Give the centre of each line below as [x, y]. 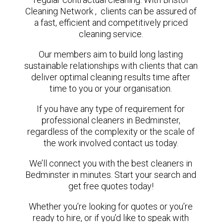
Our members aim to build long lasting [111, 54]
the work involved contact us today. [111, 143]
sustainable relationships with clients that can [111, 66]
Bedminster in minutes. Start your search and [111, 175]
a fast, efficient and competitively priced [111, 23]
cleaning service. [111, 34]
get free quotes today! [111, 186]
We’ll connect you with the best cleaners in [111, 163]
